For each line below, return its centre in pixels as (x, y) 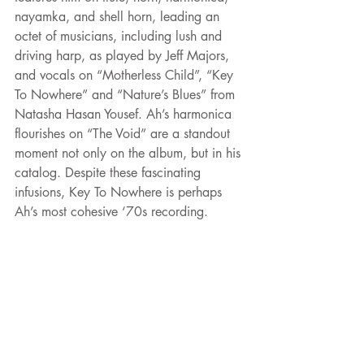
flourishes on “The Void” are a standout (124, 134)
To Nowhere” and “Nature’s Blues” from (127, 95)
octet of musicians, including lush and (120, 37)
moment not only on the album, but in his (130, 154)
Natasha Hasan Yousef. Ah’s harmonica (125, 115)
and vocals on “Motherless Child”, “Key (126, 76)
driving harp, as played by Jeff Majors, (124, 56)
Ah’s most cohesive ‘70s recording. (111, 212)
